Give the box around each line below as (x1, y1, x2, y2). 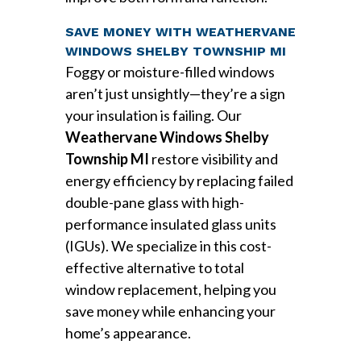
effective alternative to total (64, 258, 244, 276)
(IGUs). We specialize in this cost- (64, 236, 272, 255)
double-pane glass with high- (64, 193, 244, 211)
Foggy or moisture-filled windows (64, 62, 275, 81)
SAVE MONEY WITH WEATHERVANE (64, 23, 296, 39)
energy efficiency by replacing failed (64, 171, 293, 189)
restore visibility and (148, 149, 278, 168)
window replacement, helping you (64, 280, 276, 298)
